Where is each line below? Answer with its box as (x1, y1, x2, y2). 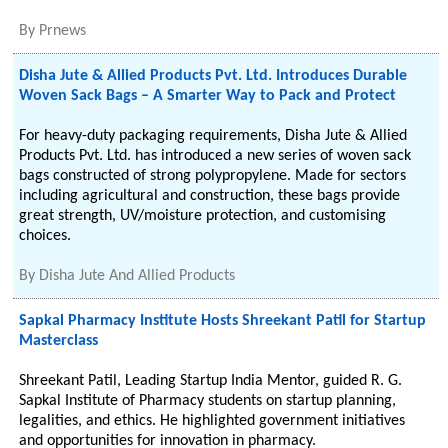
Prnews (39, 23, 87, 39)
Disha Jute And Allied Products (39, 268, 236, 284)
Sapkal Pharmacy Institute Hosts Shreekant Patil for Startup (19, 313, 427, 329)
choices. (19, 228, 72, 244)
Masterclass (19, 333, 99, 349)
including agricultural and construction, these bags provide (19, 188, 401, 204)
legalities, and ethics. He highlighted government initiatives (19, 413, 406, 429)
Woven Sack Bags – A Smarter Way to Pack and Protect (19, 88, 397, 104)
